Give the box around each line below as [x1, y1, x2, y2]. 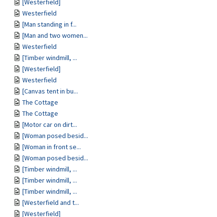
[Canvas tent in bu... [22, 87, 78, 95]
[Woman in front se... [22, 142, 81, 151]
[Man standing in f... [22, 20, 77, 29]
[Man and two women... [22, 31, 88, 40]
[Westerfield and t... [22, 198, 79, 207]
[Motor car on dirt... [22, 120, 77, 129]
